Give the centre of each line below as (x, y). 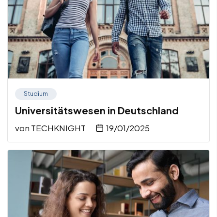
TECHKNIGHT (58, 128)
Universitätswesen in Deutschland (97, 110)
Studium (36, 94)
